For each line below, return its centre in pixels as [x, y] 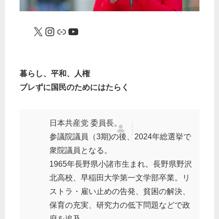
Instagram [48, 31]
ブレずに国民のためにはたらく [74, 88]
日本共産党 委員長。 [86, 123]
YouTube [70, 31]
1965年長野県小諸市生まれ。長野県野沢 [121, 164]
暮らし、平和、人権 [55, 74]
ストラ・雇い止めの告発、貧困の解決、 [120, 192]
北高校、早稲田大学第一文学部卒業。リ [120, 178]
